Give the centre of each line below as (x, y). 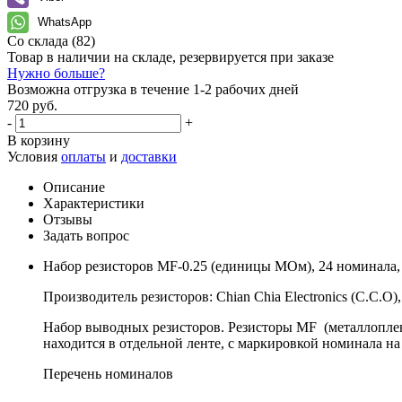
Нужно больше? (56, 73)
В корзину (39, 140)
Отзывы (68, 219)
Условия (34, 156)
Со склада (39, 40)
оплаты (83, 156)
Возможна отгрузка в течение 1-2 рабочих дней (153, 89)
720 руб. (32, 105)
